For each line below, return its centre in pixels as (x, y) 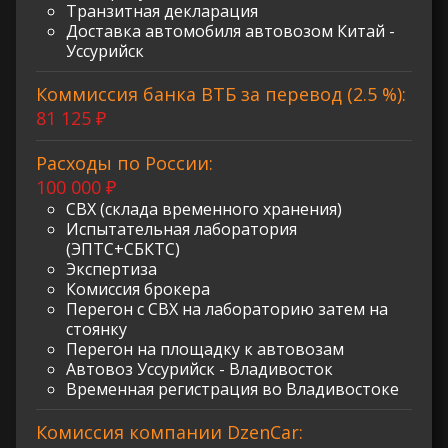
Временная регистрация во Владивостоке (232, 389)
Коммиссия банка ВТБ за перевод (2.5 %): (221, 94)
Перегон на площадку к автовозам (205, 349)
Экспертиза (111, 269)
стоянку (96, 329)
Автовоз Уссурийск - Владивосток (199, 369)
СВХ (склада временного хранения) (204, 209)
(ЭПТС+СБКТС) (123, 249)
